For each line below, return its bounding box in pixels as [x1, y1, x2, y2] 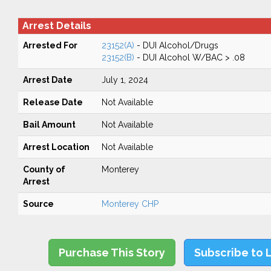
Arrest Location [22, 142, 90, 152]
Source [22, 199, 54, 209]
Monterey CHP [101, 199, 158, 209]
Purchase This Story [59, 246, 166, 259]
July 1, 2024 [101, 75, 148, 85]
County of [22, 165, 65, 174]
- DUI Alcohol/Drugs [134, 41, 218, 50]
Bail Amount [22, 120, 76, 129]
